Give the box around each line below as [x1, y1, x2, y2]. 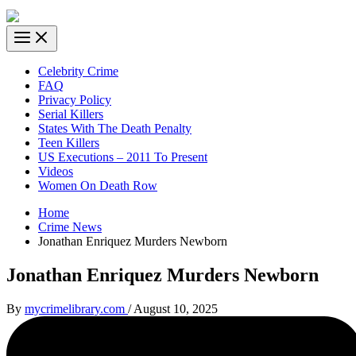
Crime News [38, 220, 102, 234]
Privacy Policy [38, 93, 111, 107]
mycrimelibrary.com [25, 302, 128, 315]
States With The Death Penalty [38, 122, 192, 136]
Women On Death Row [38, 179, 157, 193]
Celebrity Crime [38, 64, 118, 79]
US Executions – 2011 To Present [38, 150, 207, 164]
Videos [38, 164, 73, 179]
